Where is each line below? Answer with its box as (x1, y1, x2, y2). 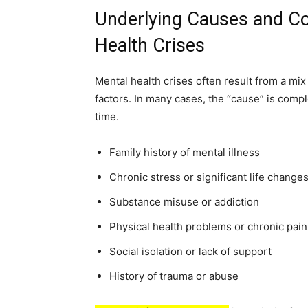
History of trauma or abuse (109, 269, 239, 283)
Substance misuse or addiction (109, 195, 259, 208)
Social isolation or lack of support (109, 245, 272, 258)
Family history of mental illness (109, 146, 260, 159)
